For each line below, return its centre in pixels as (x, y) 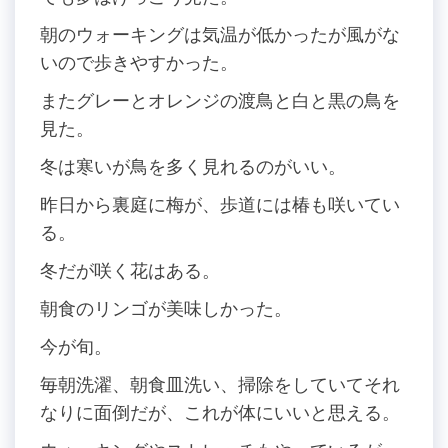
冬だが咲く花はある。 (130, 270)
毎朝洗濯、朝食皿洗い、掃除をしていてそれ (220, 384)
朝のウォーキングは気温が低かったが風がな (220, 34)
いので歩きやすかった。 (139, 62)
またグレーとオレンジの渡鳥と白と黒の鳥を (220, 100)
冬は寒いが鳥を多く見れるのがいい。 (193, 166)
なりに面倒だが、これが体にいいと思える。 (220, 412)
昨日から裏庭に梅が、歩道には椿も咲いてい (220, 204)
